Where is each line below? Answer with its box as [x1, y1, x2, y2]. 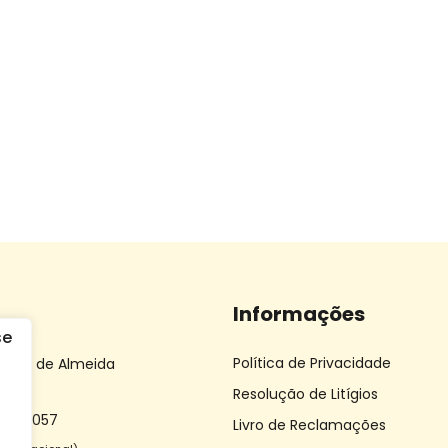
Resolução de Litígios [232, 383, 378, 404]
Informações [232, 299, 365, 328]
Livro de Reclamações [232, 414, 386, 435]
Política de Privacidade [232, 352, 391, 373]
